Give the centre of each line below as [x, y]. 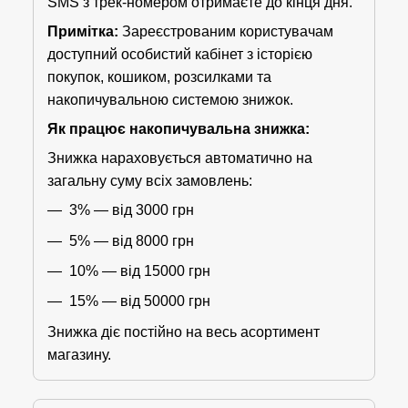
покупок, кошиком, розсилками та [159, 77]
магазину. [79, 354]
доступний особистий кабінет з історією [180, 55]
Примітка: [83, 32]
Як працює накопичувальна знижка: [178, 129]
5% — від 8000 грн [132, 240]
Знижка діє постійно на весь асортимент [184, 331]
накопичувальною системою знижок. [170, 100]
